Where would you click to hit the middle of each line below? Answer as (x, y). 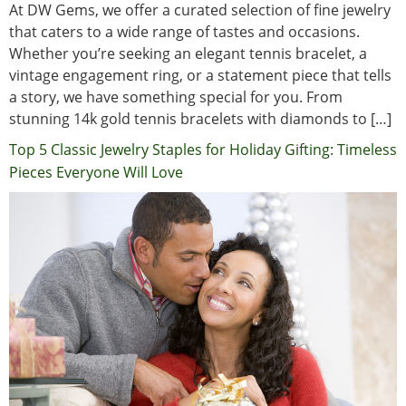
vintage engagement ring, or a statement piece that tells (200, 76)
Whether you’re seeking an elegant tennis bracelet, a (188, 54)
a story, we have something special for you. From (176, 97)
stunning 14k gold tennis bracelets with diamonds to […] (200, 119)
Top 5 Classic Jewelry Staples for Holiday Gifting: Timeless (203, 150)
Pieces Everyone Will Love (96, 173)
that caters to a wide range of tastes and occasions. (184, 32)
